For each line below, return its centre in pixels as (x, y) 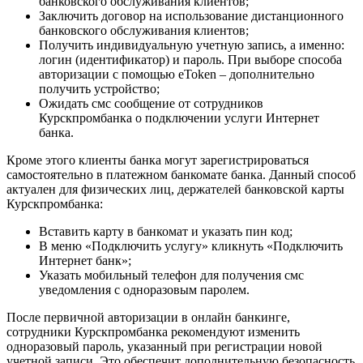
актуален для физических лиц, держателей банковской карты (175, 190)
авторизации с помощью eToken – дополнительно (177, 75)
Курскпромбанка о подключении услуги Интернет (179, 118)
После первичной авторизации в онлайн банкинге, (148, 318)
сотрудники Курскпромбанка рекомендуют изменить (153, 332)
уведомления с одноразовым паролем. (144, 290)
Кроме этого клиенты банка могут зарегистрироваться (158, 160)
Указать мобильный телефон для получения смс (171, 275)
